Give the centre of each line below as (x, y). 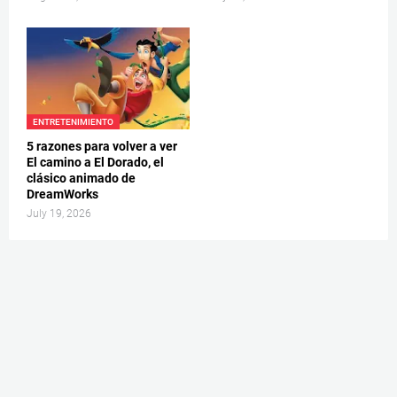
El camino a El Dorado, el (95, 162)
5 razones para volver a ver (102, 146)
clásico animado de (81, 178)
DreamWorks (62, 194)
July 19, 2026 (59, 213)
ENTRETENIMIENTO (73, 121)
